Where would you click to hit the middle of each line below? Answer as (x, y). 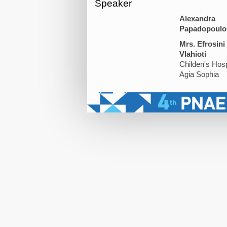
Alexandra (197, 18)
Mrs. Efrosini (202, 44)
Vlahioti (193, 54)
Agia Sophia (199, 74)
